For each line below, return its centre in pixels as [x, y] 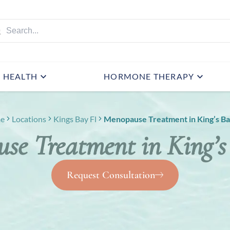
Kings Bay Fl [75, 119]
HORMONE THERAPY [149, 76]
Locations [29, 119]
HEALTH [20, 76]
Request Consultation [111, 175]
